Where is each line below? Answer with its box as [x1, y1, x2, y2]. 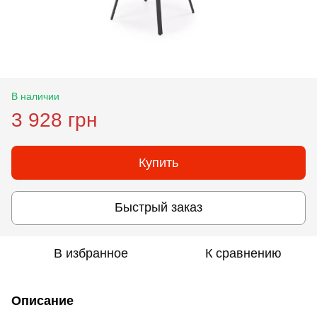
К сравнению [205, 246, 282, 260]
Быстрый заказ [115, 200, 202, 215]
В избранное [53, 246, 128, 260]
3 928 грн [11, 108, 97, 131]
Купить [139, 155, 178, 170]
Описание [11, 293, 74, 308]
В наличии [11, 90, 59, 102]
